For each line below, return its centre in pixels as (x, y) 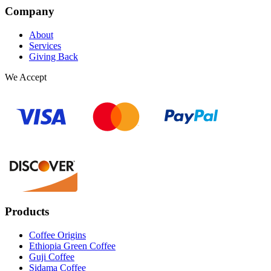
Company (30, 11)
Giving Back (54, 56)
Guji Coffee (52, 257)
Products (27, 212)
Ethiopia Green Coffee (72, 246)
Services (45, 45)
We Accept (26, 77)
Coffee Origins (57, 235)
